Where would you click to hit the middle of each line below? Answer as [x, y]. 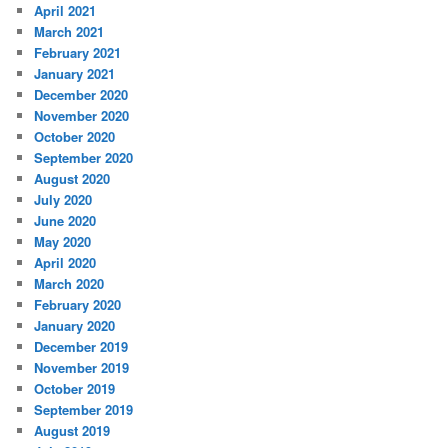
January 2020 [75, 325]
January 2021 [75, 73]
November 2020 [82, 115]
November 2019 [82, 367]
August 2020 [72, 178]
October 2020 [75, 136]
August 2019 [72, 430]
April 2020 [65, 262]
